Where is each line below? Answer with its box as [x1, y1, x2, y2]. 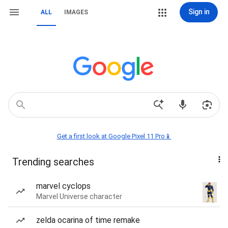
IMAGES [64, 9, 88, 16]
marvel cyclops [36, 181, 91, 191]
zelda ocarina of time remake [36, 215, 140, 225]
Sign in [188, 8, 210, 16]
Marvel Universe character [36, 192, 122, 201]
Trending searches [12, 156, 94, 168]
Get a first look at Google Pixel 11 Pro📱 [56, 132, 172, 140]
